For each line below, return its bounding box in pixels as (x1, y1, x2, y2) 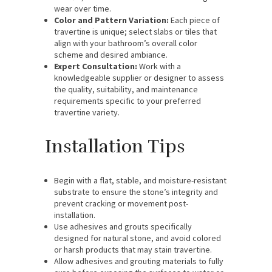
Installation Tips (45, 135, 185, 158)
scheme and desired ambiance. (54, 49, 168, 60)
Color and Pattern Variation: (54, 14, 169, 25)
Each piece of (169, 14, 220, 25)
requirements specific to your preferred (54, 95, 201, 106)
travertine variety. (54, 106, 120, 118)
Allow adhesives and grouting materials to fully (54, 255, 223, 267)
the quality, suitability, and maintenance (54, 83, 198, 95)
